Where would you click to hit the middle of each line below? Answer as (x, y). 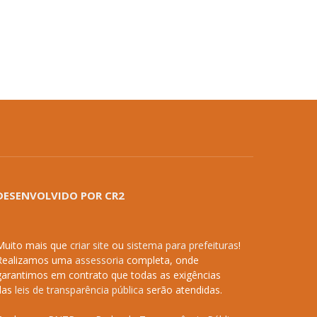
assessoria (99, 260)
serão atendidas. (183, 290)
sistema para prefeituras (182, 246)
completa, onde (161, 260)
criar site (89, 246)
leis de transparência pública (79, 290)
